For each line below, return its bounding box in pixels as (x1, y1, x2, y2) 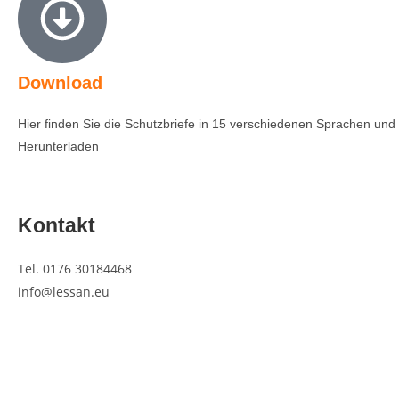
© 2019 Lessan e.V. (4, 346, 115, 362)
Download (18, 72, 102, 93)
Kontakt (18, 213, 95, 237)
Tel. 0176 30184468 (18, 259, 132, 277)
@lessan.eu (41, 282, 110, 300)
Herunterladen (18, 138, 99, 153)
